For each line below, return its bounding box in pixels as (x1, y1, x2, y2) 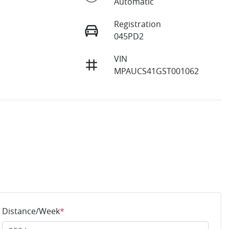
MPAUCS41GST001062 (113, 65, 199, 77)
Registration (113, 18, 161, 30)
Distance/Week (2, 205, 60, 217)
